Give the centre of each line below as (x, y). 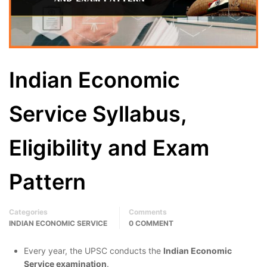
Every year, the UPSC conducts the (94, 251)
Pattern (47, 182)
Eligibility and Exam (109, 148)
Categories (28, 212)
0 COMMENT (151, 223)
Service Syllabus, (98, 114)
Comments (148, 212)
